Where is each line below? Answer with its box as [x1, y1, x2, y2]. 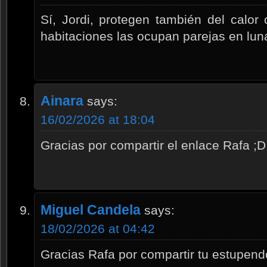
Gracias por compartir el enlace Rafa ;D [41, 138, 266, 152]
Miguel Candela [41, 201, 141, 218]
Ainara [41, 92, 83, 108]
